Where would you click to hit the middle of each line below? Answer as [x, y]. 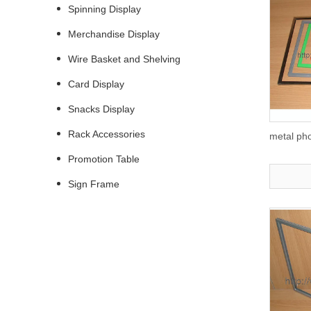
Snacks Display [101, 109]
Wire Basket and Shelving [124, 59]
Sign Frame [94, 184]
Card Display [96, 84]
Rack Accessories [107, 134]
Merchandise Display [114, 34]
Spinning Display [104, 9]
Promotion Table [104, 159]
